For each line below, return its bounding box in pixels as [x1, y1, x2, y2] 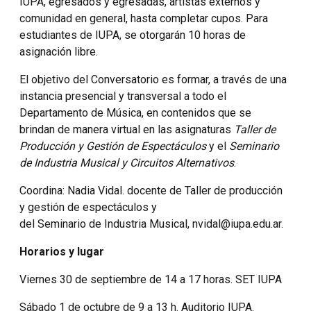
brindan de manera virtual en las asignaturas [19, 123, 234, 137]
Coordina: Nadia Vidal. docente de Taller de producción [19, 184, 283, 198]
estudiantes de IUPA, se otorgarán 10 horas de [19, 28, 246, 42]
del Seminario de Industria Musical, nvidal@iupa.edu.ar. [19, 217, 283, 231]
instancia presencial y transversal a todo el [19, 90, 226, 103]
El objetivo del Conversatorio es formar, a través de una [19, 73, 287, 87]
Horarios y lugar [19, 245, 104, 259]
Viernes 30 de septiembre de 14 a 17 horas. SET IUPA [19, 273, 282, 287]
